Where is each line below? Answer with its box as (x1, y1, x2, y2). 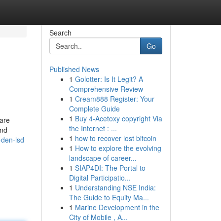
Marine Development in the (74, 202, 159, 212)
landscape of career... (69, 153, 137, 163)
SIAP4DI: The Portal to (74, 163, 146, 173)
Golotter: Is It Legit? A (74, 74, 143, 84)
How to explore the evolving (74, 143, 161, 153)
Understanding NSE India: (74, 183, 156, 192)
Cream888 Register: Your (74, 94, 154, 104)
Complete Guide (69, 104, 120, 113)
